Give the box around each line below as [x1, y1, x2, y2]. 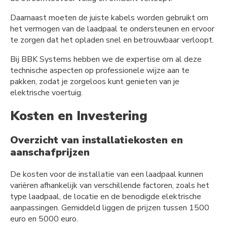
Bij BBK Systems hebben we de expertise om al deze [10, 53, 202, 65]
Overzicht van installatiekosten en [10, 133, 183, 147]
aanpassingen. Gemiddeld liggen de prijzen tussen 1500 [10, 202, 209, 214]
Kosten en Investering [10, 107, 147, 125]
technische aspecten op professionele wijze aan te [10, 64, 190, 76]
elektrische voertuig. [10, 87, 83, 98]
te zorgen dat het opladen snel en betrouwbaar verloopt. [10, 34, 214, 46]
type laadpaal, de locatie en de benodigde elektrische [10, 191, 201, 203]
